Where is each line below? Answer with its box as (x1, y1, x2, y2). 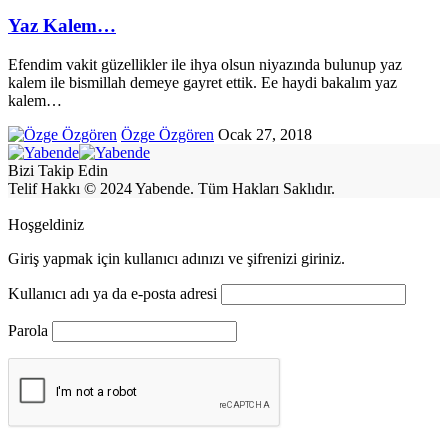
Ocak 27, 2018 (218, 125, 312, 143)
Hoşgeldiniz (8, 215, 84, 233)
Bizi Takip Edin (8, 161, 108, 179)
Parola (8, 321, 48, 339)
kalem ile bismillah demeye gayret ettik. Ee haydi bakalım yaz (8, 73, 397, 91)
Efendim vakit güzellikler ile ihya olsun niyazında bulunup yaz (8, 55, 402, 73)
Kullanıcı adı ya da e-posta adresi (8, 284, 217, 302)
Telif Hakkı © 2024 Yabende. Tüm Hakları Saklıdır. (8, 179, 335, 197)
